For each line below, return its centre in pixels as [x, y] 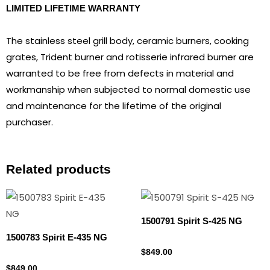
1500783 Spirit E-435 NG [57, 237]
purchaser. [30, 122]
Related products [58, 169]
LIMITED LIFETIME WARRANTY [73, 8]
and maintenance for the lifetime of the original [114, 105]
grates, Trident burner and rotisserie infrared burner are [130, 57]
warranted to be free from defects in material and [120, 73]
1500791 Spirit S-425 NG [192, 221]
